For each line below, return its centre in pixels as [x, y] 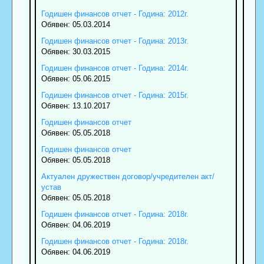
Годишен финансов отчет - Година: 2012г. [115, 14]
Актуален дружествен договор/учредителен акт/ [128, 176]
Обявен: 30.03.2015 [75, 52]
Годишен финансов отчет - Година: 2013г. [115, 41]
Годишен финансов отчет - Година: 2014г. [115, 68]
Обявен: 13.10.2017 [75, 106]
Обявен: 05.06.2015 [75, 79]
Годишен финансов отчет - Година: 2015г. [115, 95]
